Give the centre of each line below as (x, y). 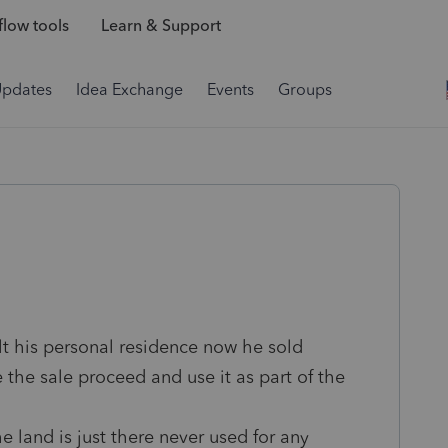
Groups (305, 89)
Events (230, 89)
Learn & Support (160, 26)
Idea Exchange (129, 89)
